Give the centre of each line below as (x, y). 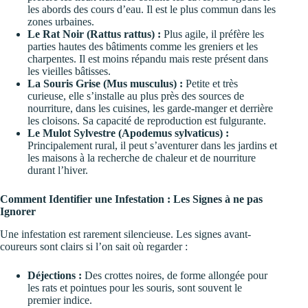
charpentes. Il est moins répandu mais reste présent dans (148, 59)
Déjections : (55, 276)
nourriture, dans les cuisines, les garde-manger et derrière (150, 109)
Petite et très (210, 84)
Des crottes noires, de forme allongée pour (175, 276)
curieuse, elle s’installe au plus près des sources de (136, 96)
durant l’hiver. (58, 170)
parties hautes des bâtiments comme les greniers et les (143, 47)
